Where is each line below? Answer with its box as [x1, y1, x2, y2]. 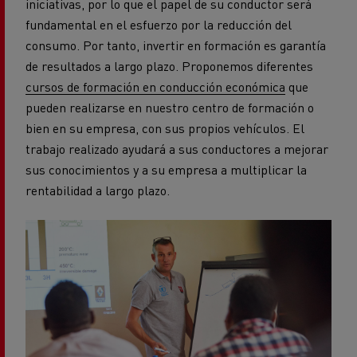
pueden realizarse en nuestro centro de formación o [25, 98, 314, 116]
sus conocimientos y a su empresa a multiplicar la [25, 160, 307, 178]
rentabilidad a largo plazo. [25, 181, 173, 198]
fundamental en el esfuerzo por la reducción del [25, 15, 292, 33]
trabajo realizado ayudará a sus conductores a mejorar [25, 139, 328, 157]
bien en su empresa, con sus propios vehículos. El [25, 119, 304, 136]
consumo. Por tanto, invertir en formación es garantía [25, 36, 326, 53]
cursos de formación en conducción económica [25, 77, 285, 95]
